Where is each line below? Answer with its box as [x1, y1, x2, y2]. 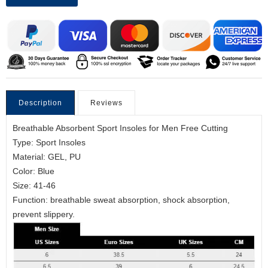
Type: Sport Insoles [13, 138, 88, 148]
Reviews [90, 99, 123, 108]
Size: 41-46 [13, 181, 58, 191]
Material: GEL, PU [13, 153, 83, 162]
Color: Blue [13, 167, 57, 176]
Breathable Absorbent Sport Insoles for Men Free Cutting [13, 124, 233, 133]
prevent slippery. [13, 210, 75, 220]
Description [19, 99, 62, 108]
